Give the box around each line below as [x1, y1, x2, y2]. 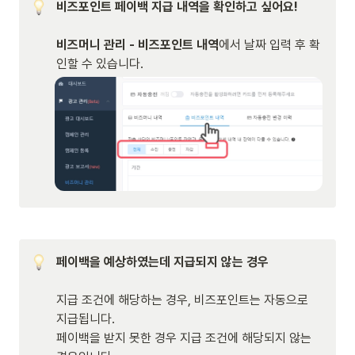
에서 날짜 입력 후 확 [219, 36, 320, 52]
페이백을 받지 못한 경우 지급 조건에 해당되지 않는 [56, 330, 311, 345]
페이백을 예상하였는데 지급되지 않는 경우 [56, 254, 272, 269]
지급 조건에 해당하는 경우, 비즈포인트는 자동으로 [56, 292, 308, 307]
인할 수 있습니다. [56, 55, 143, 71]
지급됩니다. [56, 311, 115, 326]
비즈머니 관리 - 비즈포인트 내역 [56, 36, 219, 52]
